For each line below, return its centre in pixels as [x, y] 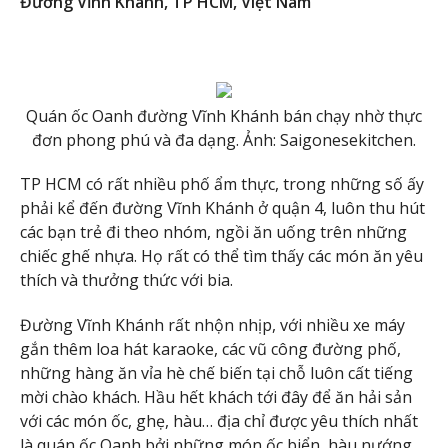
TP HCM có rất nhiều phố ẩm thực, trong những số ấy [222, 184]
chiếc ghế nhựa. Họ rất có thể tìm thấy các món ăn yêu [221, 256]
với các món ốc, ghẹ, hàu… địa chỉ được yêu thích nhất [219, 421]
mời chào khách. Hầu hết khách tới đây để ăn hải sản [216, 397]
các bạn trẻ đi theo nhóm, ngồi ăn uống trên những [213, 232]
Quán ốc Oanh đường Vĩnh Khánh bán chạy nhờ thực [224, 115]
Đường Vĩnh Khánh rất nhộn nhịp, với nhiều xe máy [212, 325]
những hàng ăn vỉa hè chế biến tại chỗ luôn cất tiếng [216, 373]
